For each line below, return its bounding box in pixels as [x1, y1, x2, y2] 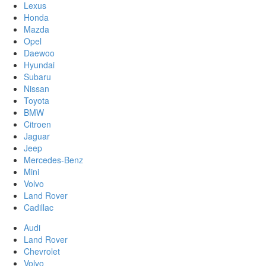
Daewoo [24, 46, 55, 59]
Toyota [24, 94, 49, 106]
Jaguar [24, 129, 50, 142]
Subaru [24, 70, 51, 83]
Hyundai [24, 58, 55, 71]
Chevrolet [24, 245, 60, 257]
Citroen [24, 118, 51, 130]
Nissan [24, 82, 49, 94]
